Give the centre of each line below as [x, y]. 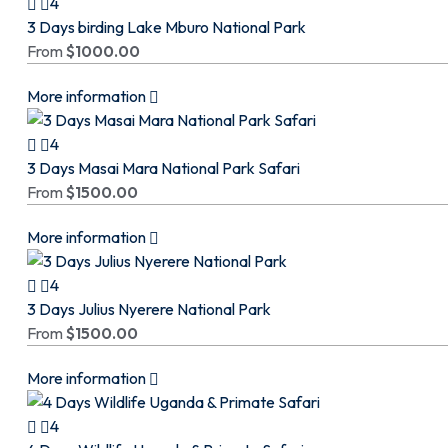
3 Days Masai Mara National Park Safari [163, 168]
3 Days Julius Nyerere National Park [149, 309]
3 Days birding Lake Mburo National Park [166, 27]
